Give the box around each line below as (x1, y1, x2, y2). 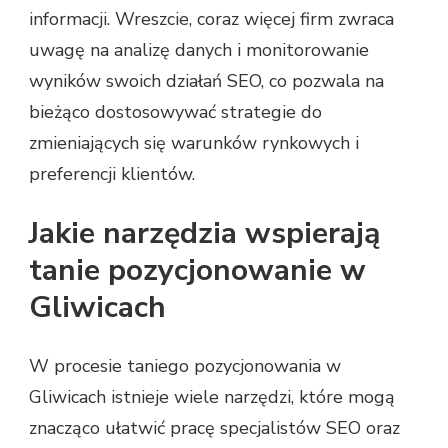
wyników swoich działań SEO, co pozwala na (29, 69, 384, 94)
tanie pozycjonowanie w (29, 250, 366, 292)
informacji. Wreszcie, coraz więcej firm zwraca (29, 7, 394, 32)
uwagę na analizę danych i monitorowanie (29, 38, 369, 63)
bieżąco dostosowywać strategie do (29, 100, 322, 125)
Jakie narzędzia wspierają (29, 213, 380, 255)
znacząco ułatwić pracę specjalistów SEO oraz (29, 416, 400, 441)
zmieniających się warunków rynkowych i (29, 131, 359, 156)
